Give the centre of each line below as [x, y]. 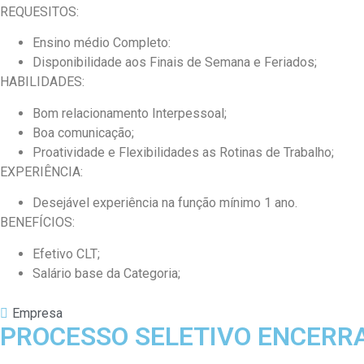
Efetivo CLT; [66, 253]
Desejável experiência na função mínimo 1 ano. [165, 203]
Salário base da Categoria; [106, 273]
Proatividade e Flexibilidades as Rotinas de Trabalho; [183, 152]
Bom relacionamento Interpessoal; [130, 113]
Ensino [52, 43]
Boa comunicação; [83, 132]
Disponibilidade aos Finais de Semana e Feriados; [175, 63]
